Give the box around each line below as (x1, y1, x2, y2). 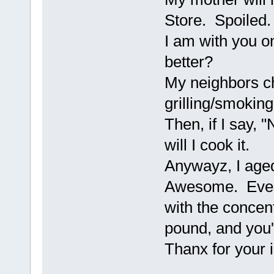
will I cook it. (164, 135, 250, 154)
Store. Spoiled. (164, 10, 271, 29)
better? (164, 52, 213, 71)
